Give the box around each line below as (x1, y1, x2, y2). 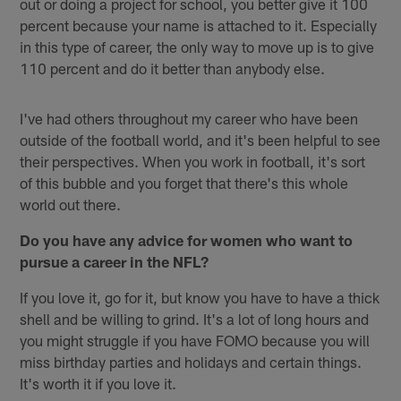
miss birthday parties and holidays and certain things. (20, 353, 363, 371)
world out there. (20, 195, 122, 214)
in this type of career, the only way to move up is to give (20, 38, 375, 56)
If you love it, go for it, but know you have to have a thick (20, 288, 380, 307)
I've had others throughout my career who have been (20, 109, 359, 128)
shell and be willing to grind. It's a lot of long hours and (20, 310, 370, 328)
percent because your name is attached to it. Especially (20, 16, 378, 35)
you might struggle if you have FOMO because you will (20, 331, 371, 350)
